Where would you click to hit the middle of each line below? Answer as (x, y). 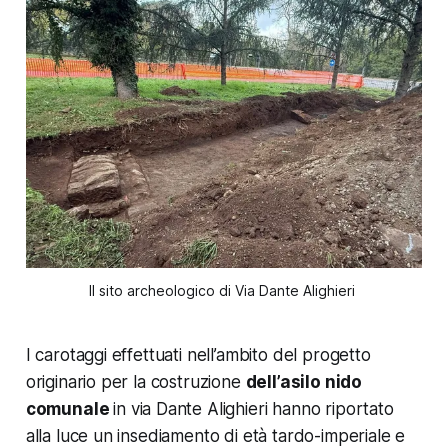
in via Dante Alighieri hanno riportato (253, 409)
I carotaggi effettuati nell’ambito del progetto (198, 355)
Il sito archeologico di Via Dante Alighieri (224, 291)
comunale (69, 409)
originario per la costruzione (135, 382)
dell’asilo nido (304, 382)
